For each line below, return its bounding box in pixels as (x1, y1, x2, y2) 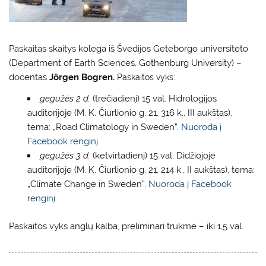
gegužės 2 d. (39, 93, 90, 104)
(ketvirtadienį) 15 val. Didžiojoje (90, 150, 216, 161)
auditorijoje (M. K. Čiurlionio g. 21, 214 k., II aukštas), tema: (27, 164, 255, 175)
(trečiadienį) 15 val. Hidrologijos (90, 93, 217, 104)
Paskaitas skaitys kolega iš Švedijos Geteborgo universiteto (9, 43, 249, 55)
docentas (9, 72, 50, 83)
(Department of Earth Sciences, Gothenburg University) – (9, 58, 242, 69)
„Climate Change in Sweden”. (27, 178, 148, 189)
